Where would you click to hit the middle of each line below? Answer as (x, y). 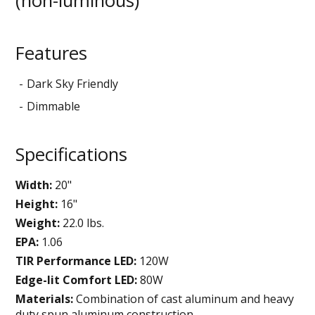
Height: (37, 204)
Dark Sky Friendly (73, 83)
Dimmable (54, 106)
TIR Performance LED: (76, 261)
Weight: (38, 223)
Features (52, 53)
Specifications (72, 154)
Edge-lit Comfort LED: (77, 279)
